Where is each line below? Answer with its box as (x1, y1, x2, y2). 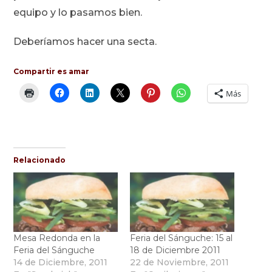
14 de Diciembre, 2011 (13, 257, 108, 268)
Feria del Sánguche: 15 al (130, 233, 233, 244)
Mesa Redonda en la (13, 233, 101, 244)
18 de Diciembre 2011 (130, 245, 220, 256)
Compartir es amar (13, 67, 90, 76)
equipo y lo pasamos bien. (13, 7, 143, 19)
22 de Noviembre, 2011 (130, 257, 229, 268)
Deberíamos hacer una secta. (13, 36, 157, 48)
